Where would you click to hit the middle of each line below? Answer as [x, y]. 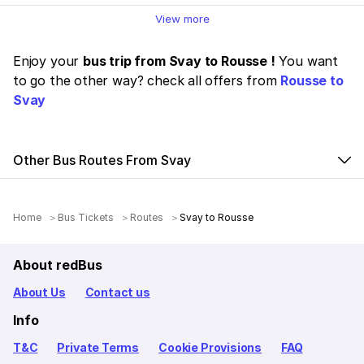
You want [307, 61]
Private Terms [98, 347]
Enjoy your [48, 61]
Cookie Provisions [210, 347]
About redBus [58, 265]
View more [182, 19]
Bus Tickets [86, 217]
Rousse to [312, 80]
